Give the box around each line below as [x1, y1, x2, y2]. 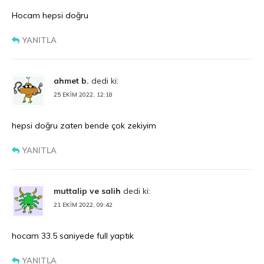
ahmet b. [54, 75, 89, 87]
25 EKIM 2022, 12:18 [54, 91, 113, 99]
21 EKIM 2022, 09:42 [54, 201, 113, 209]
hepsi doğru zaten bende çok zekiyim [12, 120, 156, 131]
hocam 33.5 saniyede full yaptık [12, 230, 134, 242]
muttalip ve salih [54, 186, 121, 197]
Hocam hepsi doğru [12, 10, 88, 21]
